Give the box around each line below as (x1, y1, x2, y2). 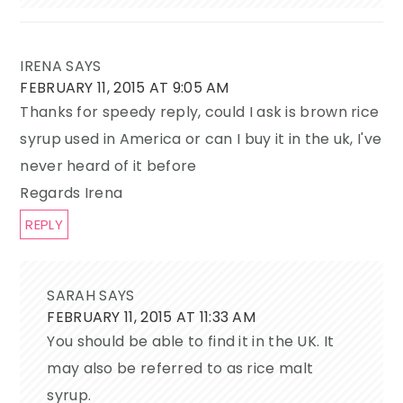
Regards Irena (20, 183, 123, 204)
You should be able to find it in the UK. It (47, 331, 335, 353)
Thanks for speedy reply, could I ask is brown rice (20, 102, 380, 123)
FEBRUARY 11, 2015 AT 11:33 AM (47, 307, 256, 328)
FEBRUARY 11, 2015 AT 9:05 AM (20, 77, 229, 99)
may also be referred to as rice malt (47, 358, 314, 380)
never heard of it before (20, 156, 197, 177)
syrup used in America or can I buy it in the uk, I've (20, 129, 382, 150)
